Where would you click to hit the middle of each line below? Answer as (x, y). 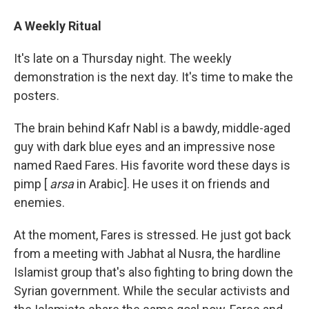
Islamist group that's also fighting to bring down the (153, 272)
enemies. (39, 202)
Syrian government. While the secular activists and (152, 291)
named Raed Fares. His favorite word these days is (152, 165)
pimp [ (32, 184)
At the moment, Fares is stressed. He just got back (152, 235)
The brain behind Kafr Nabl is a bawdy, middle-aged (152, 128)
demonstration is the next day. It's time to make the (153, 77)
